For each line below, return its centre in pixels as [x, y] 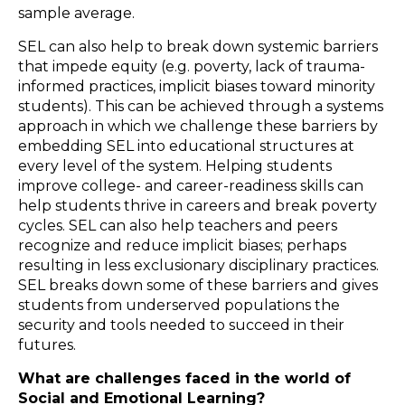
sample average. [76, 13]
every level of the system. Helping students [175, 165]
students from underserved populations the [179, 305]
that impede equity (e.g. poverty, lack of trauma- [192, 66]
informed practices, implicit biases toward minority [197, 86]
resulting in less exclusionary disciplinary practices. [198, 265]
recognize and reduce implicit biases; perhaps [182, 245]
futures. [47, 344]
